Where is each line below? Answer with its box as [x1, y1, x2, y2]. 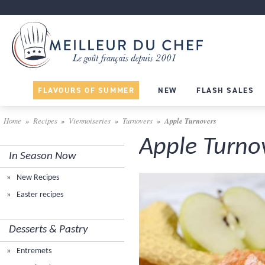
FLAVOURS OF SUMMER [38, 85, 135, 95]
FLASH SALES [196, 85, 254, 95]
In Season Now [9, 150, 77, 162]
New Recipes [15, 173, 60, 182]
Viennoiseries [69, 115, 111, 125]
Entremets [15, 246, 52, 256]
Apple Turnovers [164, 115, 216, 126]
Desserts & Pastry [9, 224, 89, 236]
